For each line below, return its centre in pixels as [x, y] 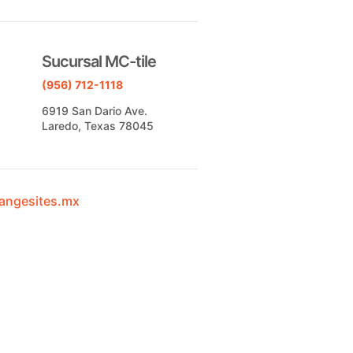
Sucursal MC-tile [98, 61]
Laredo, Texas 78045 [97, 125]
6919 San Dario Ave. [94, 110]
